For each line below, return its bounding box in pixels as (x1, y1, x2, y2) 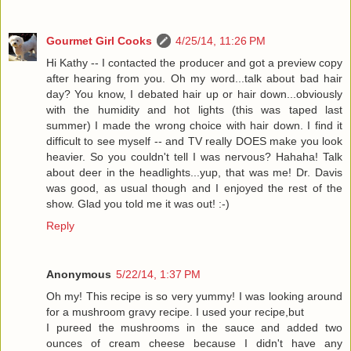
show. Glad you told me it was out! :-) (46, 197, 230, 211)
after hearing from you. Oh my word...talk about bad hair (46, 72, 342, 85)
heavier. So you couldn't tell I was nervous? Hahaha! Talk (46, 150, 342, 164)
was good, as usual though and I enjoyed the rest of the (46, 182, 342, 195)
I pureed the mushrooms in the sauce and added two (46, 321, 342, 335)
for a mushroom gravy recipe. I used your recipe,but (46, 306, 304, 319)
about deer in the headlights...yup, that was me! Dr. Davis (46, 166, 342, 179)
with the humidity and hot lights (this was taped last (46, 103, 342, 117)
